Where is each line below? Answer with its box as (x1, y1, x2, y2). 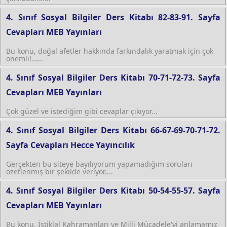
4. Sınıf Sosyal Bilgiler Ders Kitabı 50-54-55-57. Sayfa (6, 184, 220, 196)
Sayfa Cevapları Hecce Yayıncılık (6, 139, 135, 150)
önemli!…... (6, 53, 43, 63)
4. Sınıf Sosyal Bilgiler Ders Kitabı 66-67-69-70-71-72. (6, 124, 220, 136)
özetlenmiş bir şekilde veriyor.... (6, 166, 113, 176)
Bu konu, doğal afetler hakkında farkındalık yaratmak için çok (6, 46, 213, 56)
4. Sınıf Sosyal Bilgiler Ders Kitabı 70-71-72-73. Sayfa (6, 71, 220, 83)
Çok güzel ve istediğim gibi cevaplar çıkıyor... (6, 106, 158, 116)
